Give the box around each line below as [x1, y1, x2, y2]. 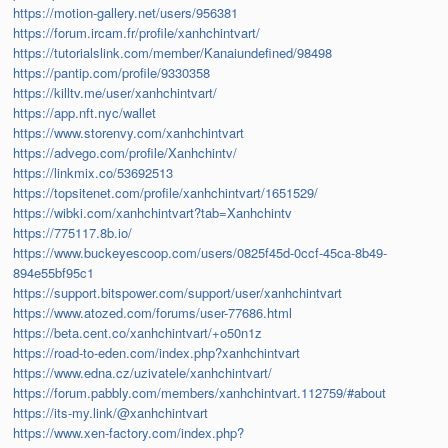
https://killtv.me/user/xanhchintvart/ [13, 83, 218, 103]
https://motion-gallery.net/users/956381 [13, 3, 239, 23]
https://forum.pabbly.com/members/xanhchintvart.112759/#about [13, 383, 387, 403]
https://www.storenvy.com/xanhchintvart [13, 123, 245, 143]
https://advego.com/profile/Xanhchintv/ [13, 143, 238, 163]
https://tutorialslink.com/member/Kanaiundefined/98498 [13, 43, 333, 63]
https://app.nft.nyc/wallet [13, 103, 157, 123]
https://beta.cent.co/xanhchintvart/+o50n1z [13, 323, 263, 343]
